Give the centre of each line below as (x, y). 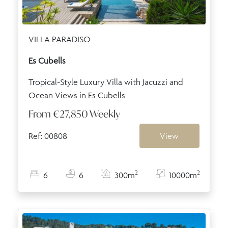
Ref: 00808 (48, 136)
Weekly (105, 113)
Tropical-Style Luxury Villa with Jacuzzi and (106, 82)
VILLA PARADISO (60, 39)
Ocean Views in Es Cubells (77, 95)
